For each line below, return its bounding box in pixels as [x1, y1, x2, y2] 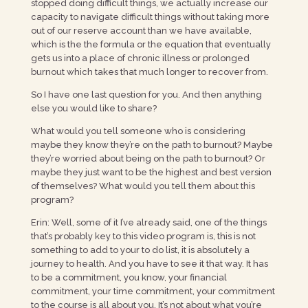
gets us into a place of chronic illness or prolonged [30, 53, 250, 63]
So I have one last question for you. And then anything [30, 89, 262, 100]
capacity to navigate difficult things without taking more [30, 12, 269, 22]
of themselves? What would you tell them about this [30, 181, 255, 191]
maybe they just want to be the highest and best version [30, 167, 272, 177]
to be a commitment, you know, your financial [30, 272, 227, 283]
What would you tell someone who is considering [30, 126, 245, 136]
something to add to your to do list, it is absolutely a [30, 245, 250, 255]
